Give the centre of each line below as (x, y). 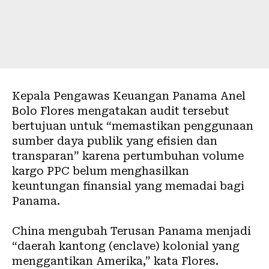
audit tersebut (190, 110)
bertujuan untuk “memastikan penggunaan (133, 125)
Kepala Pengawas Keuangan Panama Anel (129, 95)
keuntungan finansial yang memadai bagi (128, 186)
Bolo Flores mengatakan (81, 110)
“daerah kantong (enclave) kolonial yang (126, 246)
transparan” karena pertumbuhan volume (128, 156)
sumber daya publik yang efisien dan (115, 141)
